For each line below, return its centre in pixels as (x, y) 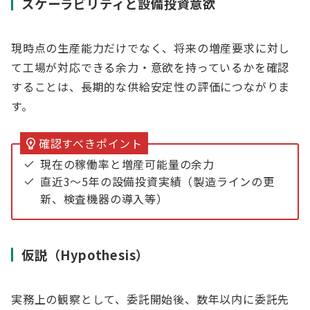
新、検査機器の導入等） (104, 199)
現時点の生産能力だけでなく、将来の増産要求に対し (151, 48)
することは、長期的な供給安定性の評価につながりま (151, 86)
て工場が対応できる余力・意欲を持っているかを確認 (151, 67)
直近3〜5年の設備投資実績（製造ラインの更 (157, 181)
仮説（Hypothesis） (85, 255)
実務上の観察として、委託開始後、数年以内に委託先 (151, 299)
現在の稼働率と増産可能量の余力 (128, 164)
